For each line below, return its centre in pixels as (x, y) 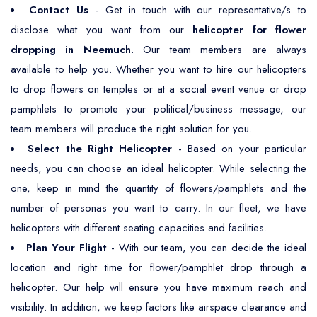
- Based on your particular (240, 149)
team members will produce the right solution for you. (131, 129)
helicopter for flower (249, 30)
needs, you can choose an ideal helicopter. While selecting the (158, 168)
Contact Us (58, 10)
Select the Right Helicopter (100, 149)
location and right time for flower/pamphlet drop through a (158, 267)
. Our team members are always (219, 50)
